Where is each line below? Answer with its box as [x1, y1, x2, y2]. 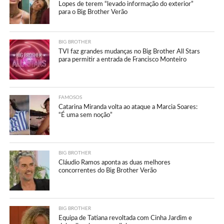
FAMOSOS [58, 94, 82, 100]
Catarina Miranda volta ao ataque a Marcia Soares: [58, 103, 198, 110]
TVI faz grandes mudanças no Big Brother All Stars [58, 48, 200, 54]
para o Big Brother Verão [58, 8, 128, 15]
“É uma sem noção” [58, 111, 113, 118]
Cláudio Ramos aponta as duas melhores [58, 159, 171, 165]
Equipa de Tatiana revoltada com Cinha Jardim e [58, 214, 192, 221]
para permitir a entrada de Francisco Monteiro [58, 56, 187, 62]
